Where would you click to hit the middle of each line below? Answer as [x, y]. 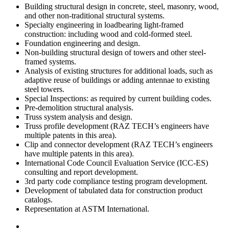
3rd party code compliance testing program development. [116, 181]
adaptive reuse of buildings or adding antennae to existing [117, 80]
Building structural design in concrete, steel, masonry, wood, [122, 7]
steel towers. [44, 89]
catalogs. [39, 200]
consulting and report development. [81, 172]
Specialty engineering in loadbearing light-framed [104, 25]
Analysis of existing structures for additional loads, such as [119, 71]
